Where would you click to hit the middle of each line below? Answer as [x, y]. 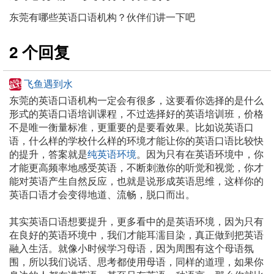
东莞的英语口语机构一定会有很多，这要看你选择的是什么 [136, 100]
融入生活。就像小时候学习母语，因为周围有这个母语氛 [131, 248]
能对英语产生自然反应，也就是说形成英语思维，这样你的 [136, 181]
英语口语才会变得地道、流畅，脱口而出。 [102, 194]
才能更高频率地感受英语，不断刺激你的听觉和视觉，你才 [136, 168]
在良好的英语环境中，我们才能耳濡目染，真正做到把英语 [136, 235]
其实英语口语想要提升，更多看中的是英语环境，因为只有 [136, 221]
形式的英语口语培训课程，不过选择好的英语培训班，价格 [136, 114]
